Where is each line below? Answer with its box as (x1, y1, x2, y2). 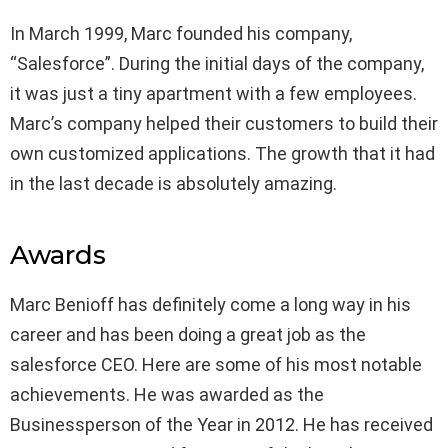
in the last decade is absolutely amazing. (10, 173, 337, 195)
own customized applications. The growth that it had (10, 143, 435, 165)
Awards (10, 239, 106, 272)
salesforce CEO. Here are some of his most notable (10, 354, 422, 376)
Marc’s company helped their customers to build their (10, 113, 438, 135)
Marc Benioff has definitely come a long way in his (10, 294, 411, 316)
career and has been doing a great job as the (10, 324, 366, 346)
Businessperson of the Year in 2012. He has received (10, 414, 433, 436)
